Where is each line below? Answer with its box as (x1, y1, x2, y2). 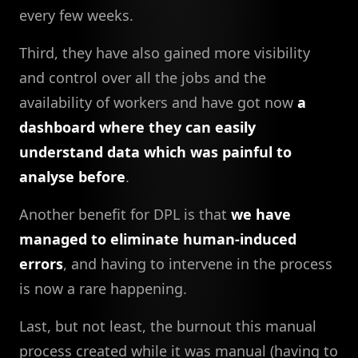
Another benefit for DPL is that (19, 204, 231, 224)
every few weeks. (19, 5, 133, 25)
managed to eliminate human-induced (19, 229, 296, 249)
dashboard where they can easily (19, 117, 256, 137)
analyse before (19, 166, 125, 186)
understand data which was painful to (19, 141, 292, 161)
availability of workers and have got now (19, 92, 297, 112)
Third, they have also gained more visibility (19, 42, 310, 62)
